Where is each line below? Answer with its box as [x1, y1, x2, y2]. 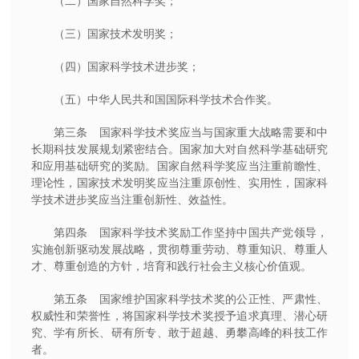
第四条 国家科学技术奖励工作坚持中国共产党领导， [53, 225, 329, 239]
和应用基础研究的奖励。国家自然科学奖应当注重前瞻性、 [30, 159, 329, 172]
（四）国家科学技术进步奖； [53, 59, 200, 73]
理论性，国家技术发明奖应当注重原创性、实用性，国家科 [30, 175, 329, 189]
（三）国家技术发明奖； [53, 26, 177, 40]
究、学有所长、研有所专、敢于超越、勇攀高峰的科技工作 [30, 325, 329, 339]
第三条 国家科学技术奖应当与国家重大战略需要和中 [53, 125, 329, 139]
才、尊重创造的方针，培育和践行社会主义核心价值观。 [30, 259, 312, 272]
